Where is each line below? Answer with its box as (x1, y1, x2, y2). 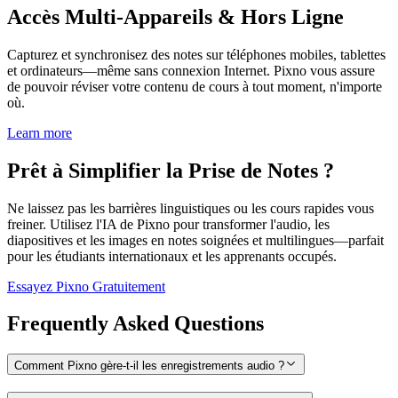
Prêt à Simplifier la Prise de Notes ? (7, 158, 334, 182)
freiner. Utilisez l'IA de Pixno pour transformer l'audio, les (7, 216, 330, 232)
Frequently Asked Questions (7, 312, 264, 336)
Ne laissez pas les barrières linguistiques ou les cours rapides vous (7, 200, 374, 216)
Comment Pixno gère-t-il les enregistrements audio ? (14, 359, 284, 373)
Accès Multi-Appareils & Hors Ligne (7, 4, 344, 28)
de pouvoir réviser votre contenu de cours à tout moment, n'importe (7, 78, 382, 94)
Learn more (7, 124, 72, 140)
